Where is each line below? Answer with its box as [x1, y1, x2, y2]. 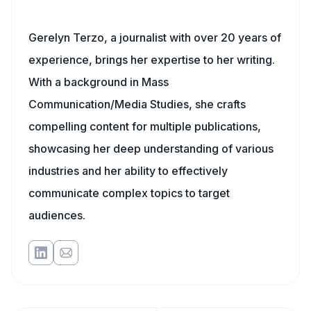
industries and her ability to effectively [28, 164, 228, 178]
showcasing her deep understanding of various [28, 142, 274, 155]
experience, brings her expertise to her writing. [28, 53, 275, 67]
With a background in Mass [28, 75, 169, 89]
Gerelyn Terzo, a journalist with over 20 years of [28, 31, 281, 44]
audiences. [28, 208, 85, 222]
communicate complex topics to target [28, 186, 230, 200]
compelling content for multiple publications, [28, 119, 261, 133]
